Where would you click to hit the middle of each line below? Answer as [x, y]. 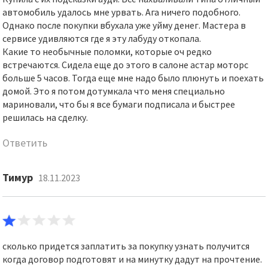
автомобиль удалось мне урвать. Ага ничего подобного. [122, 12]
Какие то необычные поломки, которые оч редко [107, 51]
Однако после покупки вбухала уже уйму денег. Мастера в [124, 25]
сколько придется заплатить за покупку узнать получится [126, 246]
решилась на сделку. [45, 117]
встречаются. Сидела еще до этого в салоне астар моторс [126, 65]
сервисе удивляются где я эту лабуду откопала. [102, 38]
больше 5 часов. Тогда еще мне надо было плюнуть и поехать [133, 78]
